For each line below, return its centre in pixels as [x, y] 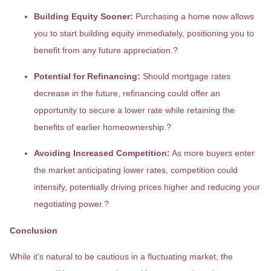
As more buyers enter [213, 153]
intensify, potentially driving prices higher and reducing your [147, 187]
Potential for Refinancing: [87, 76]
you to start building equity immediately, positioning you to [144, 33]
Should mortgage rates [187, 76]
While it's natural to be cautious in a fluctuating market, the [121, 256]
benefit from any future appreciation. [103, 50]
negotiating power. [69, 204]
